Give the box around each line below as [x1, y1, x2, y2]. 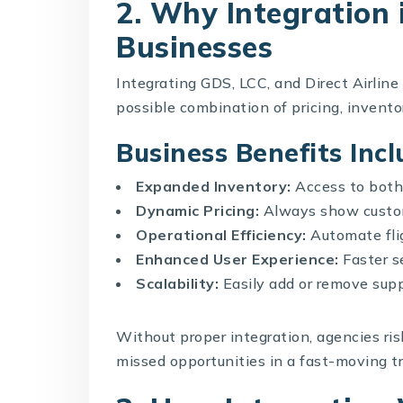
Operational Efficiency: [136, 225, 307, 244]
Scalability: [136, 273, 219, 292]
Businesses [116, 28, 273, 65]
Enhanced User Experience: [136, 249, 339, 268]
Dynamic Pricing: [136, 201, 260, 219]
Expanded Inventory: [136, 176, 291, 195]
